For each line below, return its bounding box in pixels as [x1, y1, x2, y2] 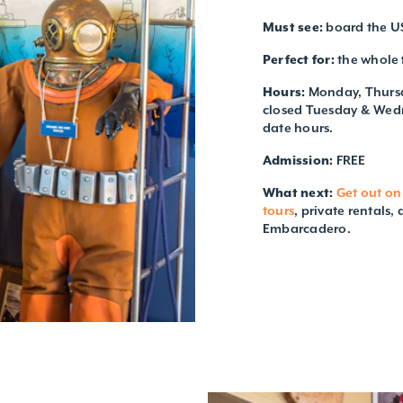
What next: [263, 184, 334, 201]
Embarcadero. [263, 219, 351, 237]
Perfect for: [263, 50, 338, 67]
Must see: [263, 18, 327, 35]
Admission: [263, 151, 336, 168]
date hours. [263, 119, 334, 136]
